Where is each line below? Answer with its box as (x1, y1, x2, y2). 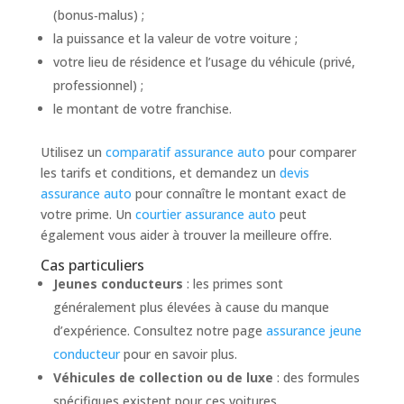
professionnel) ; (52, 76, 143, 94)
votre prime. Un (40, 205, 135, 223)
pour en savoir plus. (119, 344, 237, 363)
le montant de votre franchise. (52, 99, 232, 117)
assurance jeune (265, 321, 362, 339)
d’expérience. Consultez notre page (52, 321, 266, 339)
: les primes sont (182, 274, 283, 292)
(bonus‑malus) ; (52, 5, 144, 23)
